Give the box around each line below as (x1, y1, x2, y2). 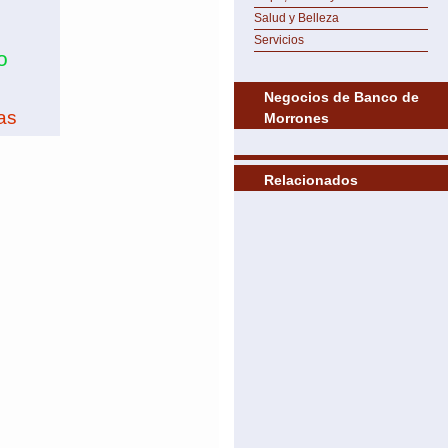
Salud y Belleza (254, 11, 339, 25)
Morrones (264, 110, 329, 126)
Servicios (254, 33, 304, 47)
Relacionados (264, 172, 358, 188)
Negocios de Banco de (264, 89, 419, 105)
